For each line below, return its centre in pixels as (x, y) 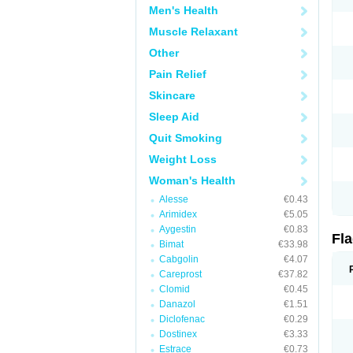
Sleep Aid (174, 117)
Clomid (175, 289)
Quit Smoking (186, 138)
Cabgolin (179, 259)
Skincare (172, 95)
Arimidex (178, 214)
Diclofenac (182, 319)
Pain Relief (178, 74)
